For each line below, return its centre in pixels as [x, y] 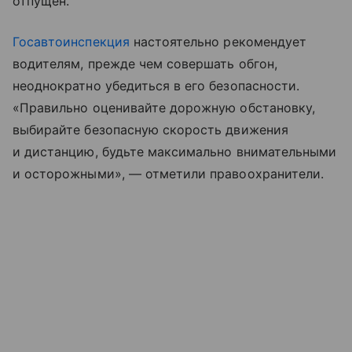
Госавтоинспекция [71, 41]
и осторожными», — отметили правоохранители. [169, 173]
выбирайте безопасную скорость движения [150, 129]
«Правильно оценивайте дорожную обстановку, [164, 107]
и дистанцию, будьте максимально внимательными [175, 151]
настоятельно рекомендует [218, 41]
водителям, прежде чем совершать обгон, [145, 63]
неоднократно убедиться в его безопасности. [156, 85]
